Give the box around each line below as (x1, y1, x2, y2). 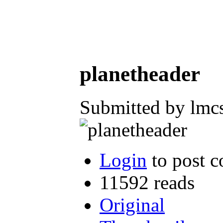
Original (100, 194, 165, 216)
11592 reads (100, 171, 195, 193)
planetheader (80, 62, 200, 86)
